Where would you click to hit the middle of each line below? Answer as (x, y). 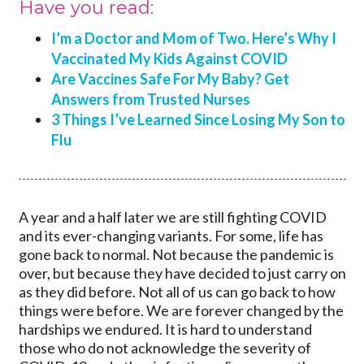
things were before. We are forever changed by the (181, 310)
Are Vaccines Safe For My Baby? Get (170, 78)
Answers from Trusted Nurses (150, 99)
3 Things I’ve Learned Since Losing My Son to (198, 119)
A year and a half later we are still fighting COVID (172, 217)
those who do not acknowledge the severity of (165, 347)
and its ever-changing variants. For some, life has (171, 235)
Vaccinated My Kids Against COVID (169, 58)
